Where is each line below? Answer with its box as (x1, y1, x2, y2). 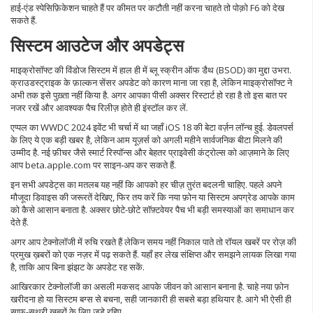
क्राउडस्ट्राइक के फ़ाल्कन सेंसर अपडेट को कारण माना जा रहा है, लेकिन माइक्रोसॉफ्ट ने (10, 76, 292, 89)
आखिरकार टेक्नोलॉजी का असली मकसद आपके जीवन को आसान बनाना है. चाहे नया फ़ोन (10, 280, 289, 293)
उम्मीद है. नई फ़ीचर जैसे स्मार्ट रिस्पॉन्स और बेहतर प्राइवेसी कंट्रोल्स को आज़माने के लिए (10, 146, 289, 159)
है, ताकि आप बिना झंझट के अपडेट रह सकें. (10, 261, 145, 273)
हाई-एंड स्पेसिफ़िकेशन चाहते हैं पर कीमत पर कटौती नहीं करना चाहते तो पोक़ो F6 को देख (10, 1, 284, 14)
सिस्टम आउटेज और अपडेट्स (10, 34, 184, 57)
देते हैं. (10, 216, 29, 228)
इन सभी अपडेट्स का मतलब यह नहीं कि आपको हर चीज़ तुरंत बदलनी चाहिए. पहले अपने (10, 178, 282, 191)
